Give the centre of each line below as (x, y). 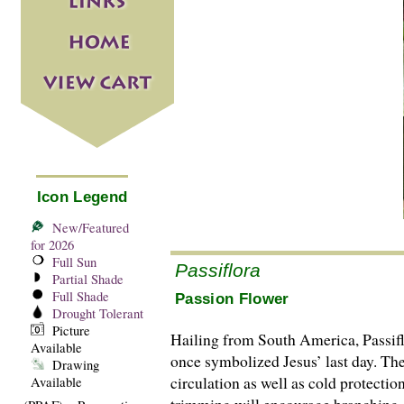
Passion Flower (232, 298)
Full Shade (81, 296)
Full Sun (74, 262)
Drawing (76, 364)
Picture (71, 330)
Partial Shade (88, 279)
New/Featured (91, 227)
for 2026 (52, 244)
